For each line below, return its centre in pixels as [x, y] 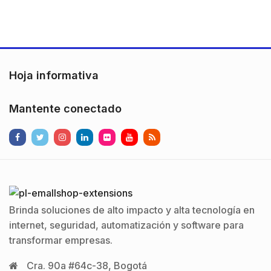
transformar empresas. [61, 240]
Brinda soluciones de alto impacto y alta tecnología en [132, 210]
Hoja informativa [54, 75]
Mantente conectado [65, 108]
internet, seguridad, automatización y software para [126, 225]
